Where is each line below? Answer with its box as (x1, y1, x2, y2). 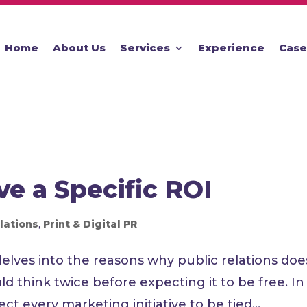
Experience (197, 41, 265, 54)
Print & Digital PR (43, 218, 138, 230)
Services (119, 41, 170, 54)
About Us (52, 41, 106, 54)
